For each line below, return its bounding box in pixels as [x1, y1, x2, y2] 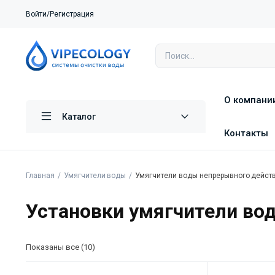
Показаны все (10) [26, 242, 95, 252]
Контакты [224, 128, 268, 139]
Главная [26, 171, 55, 180]
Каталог [61, 112, 96, 122]
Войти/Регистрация [26, 10, 94, 18]
